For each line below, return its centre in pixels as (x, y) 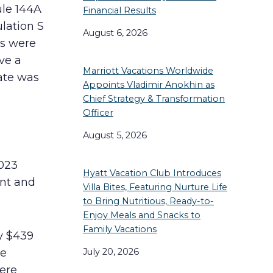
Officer (98, 112)
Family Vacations (120, 229)
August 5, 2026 (115, 136)
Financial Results (119, 10)
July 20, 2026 (111, 251)
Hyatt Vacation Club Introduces (152, 173)
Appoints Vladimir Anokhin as (149, 84)
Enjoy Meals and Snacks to (142, 215)
